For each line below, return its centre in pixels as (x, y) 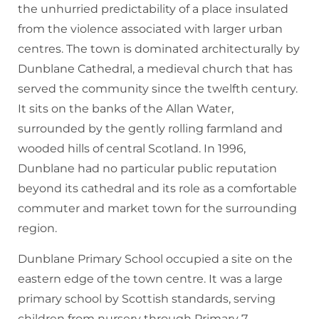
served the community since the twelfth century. (158, 89)
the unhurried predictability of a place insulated (153, 9)
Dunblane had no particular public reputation (147, 169)
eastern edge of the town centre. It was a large (150, 279)
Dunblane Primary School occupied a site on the (155, 259)
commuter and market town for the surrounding (157, 209)
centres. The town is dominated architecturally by (159, 49)
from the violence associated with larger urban (150, 29)
